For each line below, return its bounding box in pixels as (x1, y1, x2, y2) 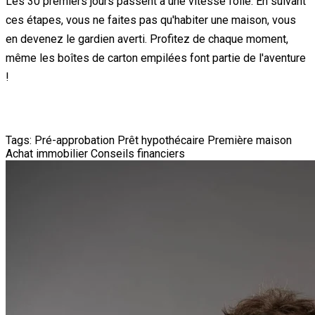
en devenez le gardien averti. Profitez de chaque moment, (6, 32, 288, 46)
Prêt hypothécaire (117, 133, 205, 147)
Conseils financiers (91, 146, 185, 160)
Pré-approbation (34, 133, 115, 147)
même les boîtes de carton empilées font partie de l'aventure (6, 51, 306, 65)
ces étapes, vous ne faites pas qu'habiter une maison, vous (6, 13, 296, 27)
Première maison (207, 133, 292, 147)
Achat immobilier (6, 146, 88, 160)
